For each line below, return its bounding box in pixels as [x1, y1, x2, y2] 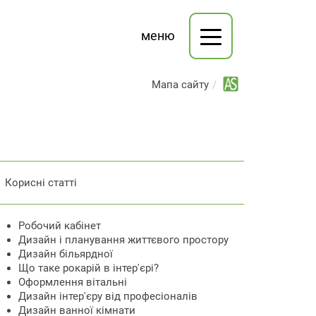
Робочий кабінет [18, 219, 101, 232]
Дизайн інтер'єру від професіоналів [18, 290, 197, 303]
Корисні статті [5, 176, 77, 189]
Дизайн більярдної [18, 248, 113, 260]
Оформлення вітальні [18, 276, 127, 288]
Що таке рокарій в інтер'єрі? [18, 262, 159, 274]
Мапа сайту [152, 78, 209, 91]
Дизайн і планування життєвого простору [18, 233, 229, 246]
